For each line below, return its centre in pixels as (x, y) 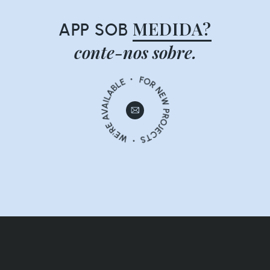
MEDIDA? (172, 29)
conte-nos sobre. (135, 52)
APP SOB (96, 30)
